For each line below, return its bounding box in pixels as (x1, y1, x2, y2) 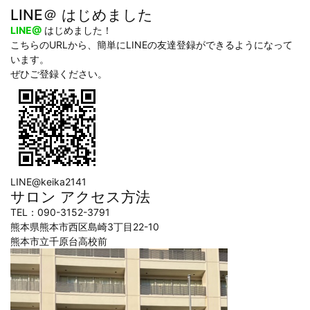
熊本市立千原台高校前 (10, 235, 107, 248)
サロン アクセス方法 (10, 188, 150, 206)
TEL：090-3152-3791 (10, 206, 110, 219)
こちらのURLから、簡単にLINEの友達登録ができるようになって (10, 39, 293, 51)
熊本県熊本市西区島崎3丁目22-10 (10, 221, 159, 233)
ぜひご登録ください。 (10, 68, 107, 80)
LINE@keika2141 (10, 176, 86, 188)
